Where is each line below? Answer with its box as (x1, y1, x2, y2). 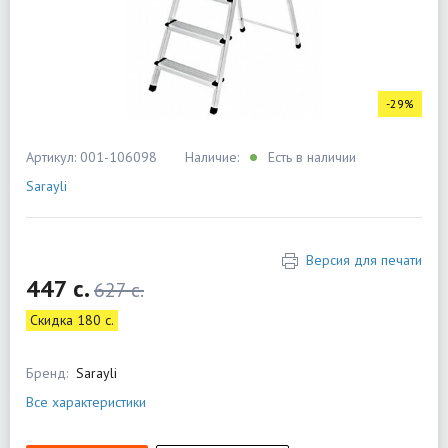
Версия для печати (306, 251, 422, 269)
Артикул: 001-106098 (26, 148, 157, 166)
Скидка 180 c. (30, 311, 114, 329)
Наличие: (185, 148, 243, 166)
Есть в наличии (264, 148, 356, 166)
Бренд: (26, 364, 68, 382)
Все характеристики (26, 393, 146, 411)
